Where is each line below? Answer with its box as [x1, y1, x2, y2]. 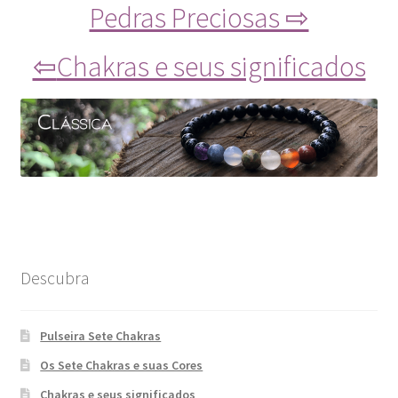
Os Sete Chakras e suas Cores [40, 357, 203, 374]
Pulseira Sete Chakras [40, 328, 162, 345]
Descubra [20, 266, 90, 289]
